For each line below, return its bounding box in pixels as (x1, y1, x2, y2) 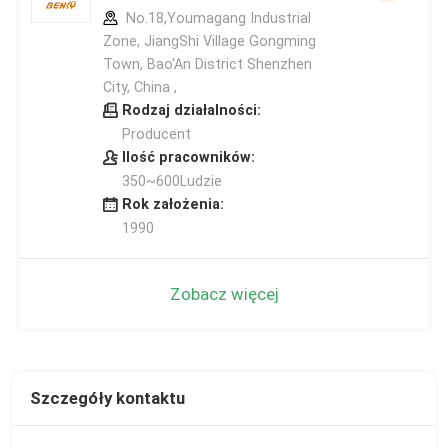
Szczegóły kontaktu (29, 388, 185, 409)
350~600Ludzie (121, 172, 222, 189)
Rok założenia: (121, 195, 224, 212)
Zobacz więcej (169, 283, 279, 304)
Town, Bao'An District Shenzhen (102, 55, 312, 72)
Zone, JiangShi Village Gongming (102, 32, 316, 49)
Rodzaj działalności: (121, 101, 261, 118)
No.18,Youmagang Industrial (121, 9, 311, 26)
